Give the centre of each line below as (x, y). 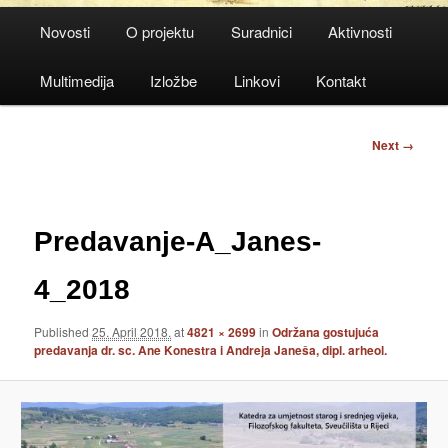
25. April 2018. (132, 331)
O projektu (160, 31)
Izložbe (174, 80)
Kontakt (341, 80)
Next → (392, 144)
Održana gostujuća (326, 331)
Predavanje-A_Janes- (178, 242)
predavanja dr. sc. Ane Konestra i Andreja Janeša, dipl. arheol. (211, 349)
